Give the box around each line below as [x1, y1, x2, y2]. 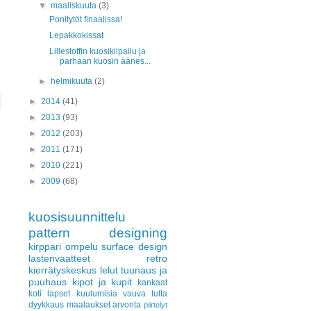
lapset [47, 289, 71, 299]
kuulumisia [76, 289, 117, 299]
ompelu [65, 241, 98, 252]
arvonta [112, 300, 142, 310]
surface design [101, 241, 168, 252]
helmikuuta [51, 76, 95, 86]
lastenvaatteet [28, 253, 90, 264]
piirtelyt [144, 301, 168, 309]
